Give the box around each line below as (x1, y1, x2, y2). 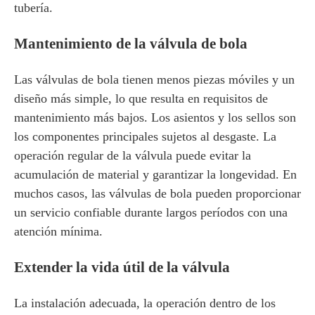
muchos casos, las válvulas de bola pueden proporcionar (14, 186, 301, 200)
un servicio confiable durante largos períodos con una (14, 205, 288, 219)
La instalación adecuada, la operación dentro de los (14, 296, 276, 310)
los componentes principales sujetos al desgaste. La (14, 129, 276, 143)
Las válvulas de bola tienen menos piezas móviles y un (14, 72, 295, 86)
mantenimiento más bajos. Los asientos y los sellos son (14, 110, 296, 124)
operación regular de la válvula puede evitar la (14, 148, 251, 162)
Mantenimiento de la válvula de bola (14, 35, 247, 52)
